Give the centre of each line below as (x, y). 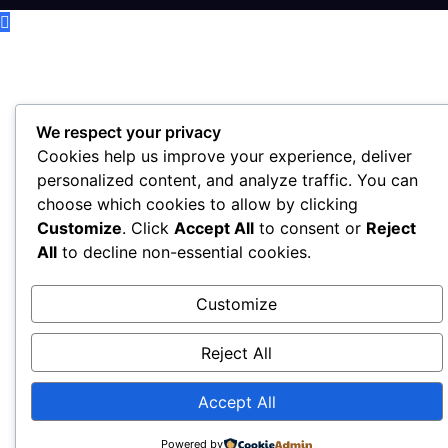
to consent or (310, 227)
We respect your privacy (128, 131)
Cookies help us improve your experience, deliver (224, 155)
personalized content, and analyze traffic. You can (227, 179)
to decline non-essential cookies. (184, 251)
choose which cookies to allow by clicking (197, 203)
